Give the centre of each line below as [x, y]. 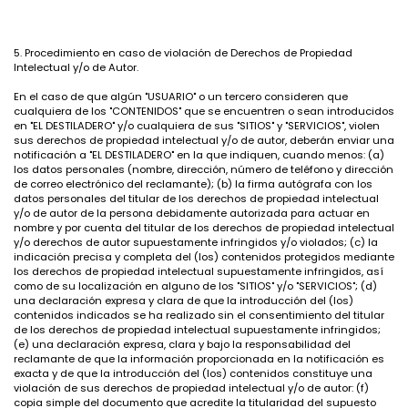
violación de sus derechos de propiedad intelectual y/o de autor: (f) [191, 388]
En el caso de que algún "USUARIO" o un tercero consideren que [181, 97]
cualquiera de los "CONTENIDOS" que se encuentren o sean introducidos [204, 111]
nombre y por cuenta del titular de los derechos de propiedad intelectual [204, 228]
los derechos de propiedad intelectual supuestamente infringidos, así [199, 271]
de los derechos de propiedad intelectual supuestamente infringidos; [197, 330]
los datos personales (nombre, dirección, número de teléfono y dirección [204, 169]
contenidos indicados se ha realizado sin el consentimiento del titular [199, 315]
